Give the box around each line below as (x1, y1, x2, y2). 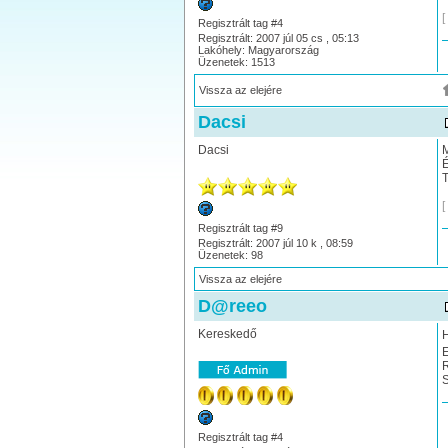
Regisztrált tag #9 (197, 222, 283, 234)
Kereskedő (197, 327, 257, 341)
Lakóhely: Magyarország (197, 44, 319, 56)
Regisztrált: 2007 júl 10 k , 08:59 (197, 237, 353, 249)
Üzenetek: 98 (197, 249, 263, 261)
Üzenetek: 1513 (197, 56, 275, 68)
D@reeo (197, 296, 267, 316)
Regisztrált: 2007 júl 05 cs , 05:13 (197, 32, 359, 44)
